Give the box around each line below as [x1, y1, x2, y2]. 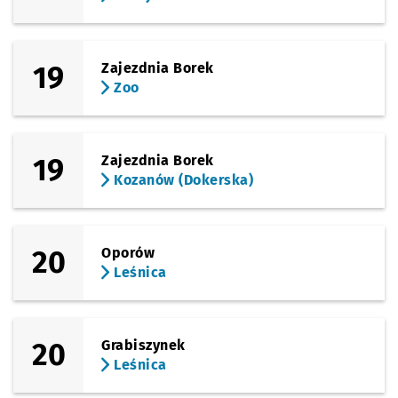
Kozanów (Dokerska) [109, 171, 254, 188]
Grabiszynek [101, 337, 186, 354]
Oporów [101, 244, 155, 261]
